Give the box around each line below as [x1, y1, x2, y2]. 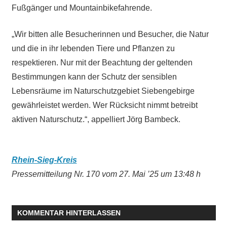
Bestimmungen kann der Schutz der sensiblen [11, 72, 177, 82]
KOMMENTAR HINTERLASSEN [17, 208, 121, 217]
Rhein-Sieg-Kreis [11, 156, 77, 165]
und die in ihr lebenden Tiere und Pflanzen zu [11, 44, 175, 53]
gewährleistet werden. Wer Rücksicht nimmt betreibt [11, 101, 198, 110]
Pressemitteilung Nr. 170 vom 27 [11, 170, 128, 179]
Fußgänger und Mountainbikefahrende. [11, 4, 154, 13]
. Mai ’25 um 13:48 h [128, 170, 201, 179]
